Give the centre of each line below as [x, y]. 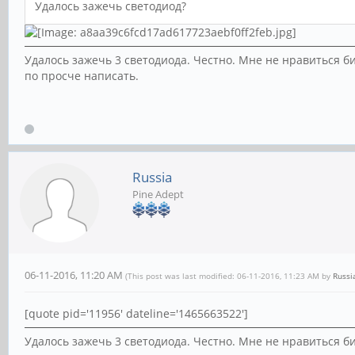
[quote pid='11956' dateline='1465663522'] [136, 313]
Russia [152, 177]
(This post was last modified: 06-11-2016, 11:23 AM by [229, 275]
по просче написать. [82, 75]
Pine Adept [158, 194]
